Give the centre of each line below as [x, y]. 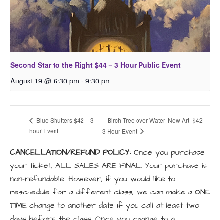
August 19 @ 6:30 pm [45, 81]
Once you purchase [168, 152]
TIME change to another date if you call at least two [105, 206]
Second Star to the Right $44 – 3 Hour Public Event [96, 65]
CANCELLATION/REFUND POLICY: [70, 152]
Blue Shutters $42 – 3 [64, 120]
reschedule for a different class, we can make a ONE [110, 192]
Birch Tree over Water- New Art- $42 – [158, 120]
